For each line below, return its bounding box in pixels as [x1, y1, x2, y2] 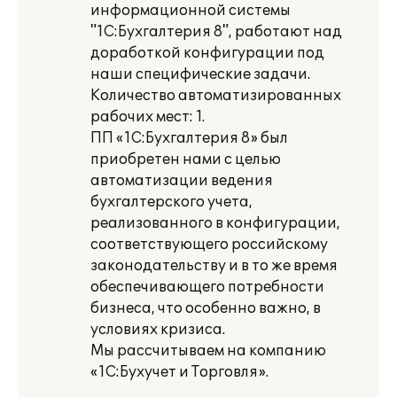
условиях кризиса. [90, 321, 225, 339]
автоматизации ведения [90, 172, 273, 190]
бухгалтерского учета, [90, 193, 253, 211]
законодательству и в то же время [90, 257, 338, 275]
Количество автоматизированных [90, 87, 341, 105]
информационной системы [90, 2, 291, 19]
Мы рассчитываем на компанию [90, 342, 326, 360]
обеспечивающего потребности [90, 278, 324, 296]
